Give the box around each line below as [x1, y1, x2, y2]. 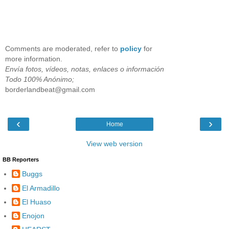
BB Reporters [3, 156, 39, 163]
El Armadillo [22, 184, 60, 192]
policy [120, 44, 142, 53]
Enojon [22, 211, 44, 220]
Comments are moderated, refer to [5, 44, 120, 53]
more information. [5, 55, 62, 63]
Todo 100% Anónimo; [5, 75, 74, 84]
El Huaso [22, 197, 51, 206]
